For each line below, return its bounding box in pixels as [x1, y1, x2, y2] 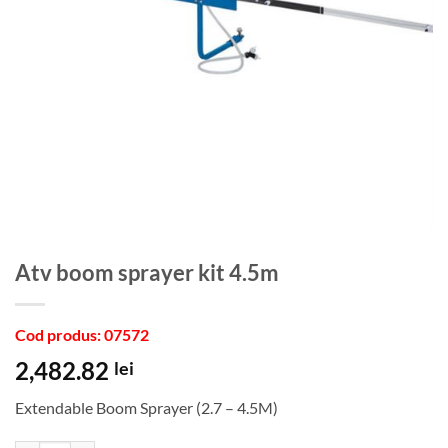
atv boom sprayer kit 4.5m [31, 259, 279, 287]
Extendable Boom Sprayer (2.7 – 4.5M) [15, 398, 278, 418]
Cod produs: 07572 [15, 325, 149, 345]
